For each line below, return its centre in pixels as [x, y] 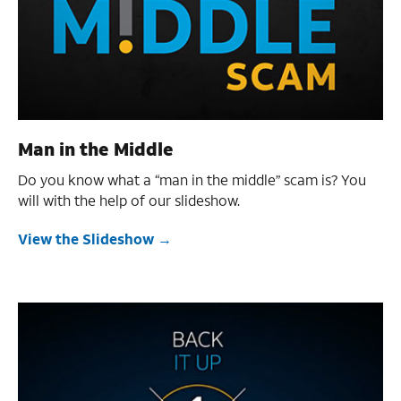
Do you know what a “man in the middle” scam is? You [192, 180]
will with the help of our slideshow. [129, 200]
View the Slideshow [86, 239]
